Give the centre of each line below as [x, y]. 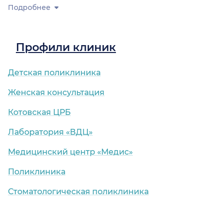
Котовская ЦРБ [39, 112]
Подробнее [29, 8]
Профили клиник [66, 48]
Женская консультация [56, 93]
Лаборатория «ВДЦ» [50, 132]
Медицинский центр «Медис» [70, 152]
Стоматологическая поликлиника [78, 192]
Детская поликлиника [54, 73]
